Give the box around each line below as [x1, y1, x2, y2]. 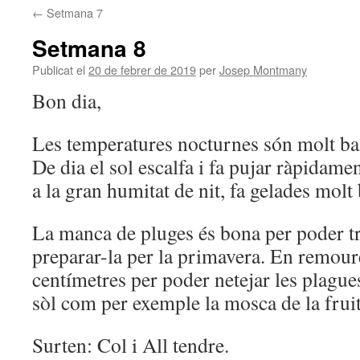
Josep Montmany [219, 61, 307, 78]
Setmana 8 [32, 31, 146, 64]
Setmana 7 [43, 4, 103, 21]
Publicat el [32, 61, 85, 78]
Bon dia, [32, 87, 101, 114]
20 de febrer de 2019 [88, 61, 196, 78]
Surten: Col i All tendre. [32, 331, 229, 358]
